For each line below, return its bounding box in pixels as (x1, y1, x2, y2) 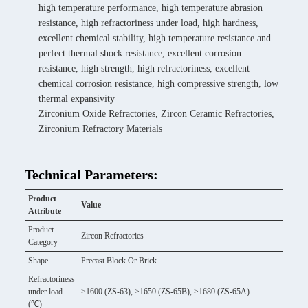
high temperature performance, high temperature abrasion (38, 3, 263, 13)
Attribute (28, 206, 61, 216)
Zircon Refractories (81, 231, 144, 241)
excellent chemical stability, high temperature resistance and (38, 33, 271, 43)
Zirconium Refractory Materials (38, 124, 162, 134)
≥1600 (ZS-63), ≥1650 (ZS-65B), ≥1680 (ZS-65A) (81, 287, 250, 296)
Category (28, 237, 58, 247)
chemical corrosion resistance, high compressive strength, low (38, 78, 278, 89)
